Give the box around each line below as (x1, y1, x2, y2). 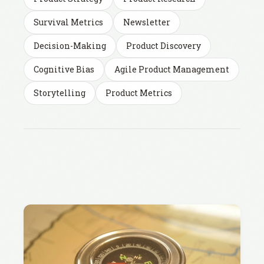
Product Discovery (126, 40, 201, 51)
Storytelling (34, 87, 85, 98)
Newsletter (123, 16, 170, 28)
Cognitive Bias (34, 64, 94, 75)
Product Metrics (105, 87, 172, 98)
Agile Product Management (114, 64, 229, 75)
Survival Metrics (34, 16, 103, 28)
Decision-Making (34, 40, 106, 51)
